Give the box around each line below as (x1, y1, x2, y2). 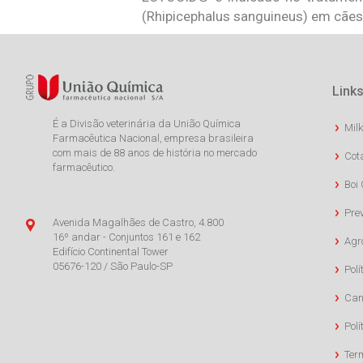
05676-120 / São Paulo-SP (53, 260, 173, 273)
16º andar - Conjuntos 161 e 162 (53, 231, 200, 244)
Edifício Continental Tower (53, 246, 169, 258)
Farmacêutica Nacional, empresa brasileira (53, 131, 254, 144)
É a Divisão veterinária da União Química (53, 117, 241, 130)
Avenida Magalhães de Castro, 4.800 (53, 216, 224, 229)
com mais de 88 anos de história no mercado (53, 146, 257, 159)
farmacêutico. (53, 160, 115, 173)
